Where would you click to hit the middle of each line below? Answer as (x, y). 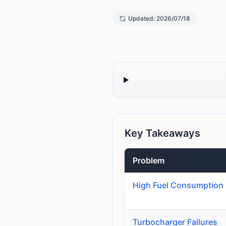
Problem (149, 161)
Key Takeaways (162, 133)
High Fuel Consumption (178, 185)
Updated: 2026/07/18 (159, 19)
